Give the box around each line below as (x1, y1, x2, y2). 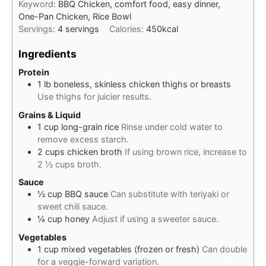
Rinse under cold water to (121, 121, 223, 132)
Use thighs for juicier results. (37, 91, 151, 102)
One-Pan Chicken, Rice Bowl (18, 11, 131, 22)
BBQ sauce (65, 189, 108, 199)
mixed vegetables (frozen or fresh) (61, 243, 199, 254)
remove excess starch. (37, 134, 129, 144)
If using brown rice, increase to (125, 146, 247, 157)
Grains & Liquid (18, 109, 81, 120)
